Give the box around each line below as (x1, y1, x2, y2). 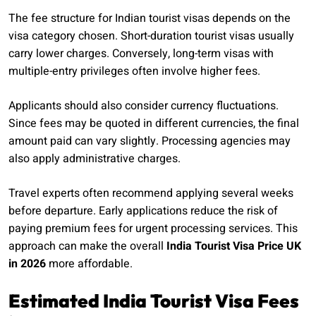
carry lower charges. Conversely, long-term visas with (8, 45, 274, 63)
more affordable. (46, 255, 133, 273)
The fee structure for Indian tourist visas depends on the (8, 10, 291, 28)
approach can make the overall (8, 238, 166, 255)
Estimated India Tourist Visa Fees (8, 289, 299, 313)
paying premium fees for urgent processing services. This (8, 220, 298, 238)
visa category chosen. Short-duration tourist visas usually (8, 28, 294, 45)
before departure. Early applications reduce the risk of (8, 202, 278, 220)
